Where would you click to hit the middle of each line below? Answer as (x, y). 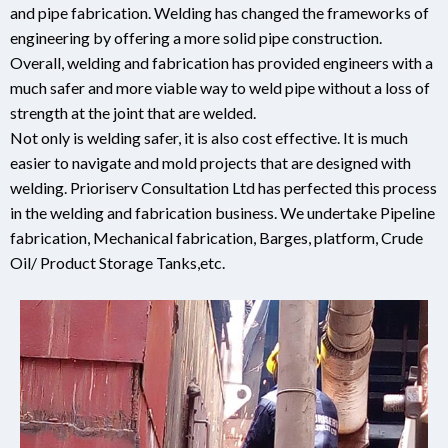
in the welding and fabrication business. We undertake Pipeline (222, 212)
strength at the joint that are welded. (133, 112)
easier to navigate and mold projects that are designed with (210, 162)
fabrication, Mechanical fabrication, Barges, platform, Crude (216, 237)
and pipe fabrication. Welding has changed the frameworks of (219, 12)
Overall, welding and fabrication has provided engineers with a (221, 62)
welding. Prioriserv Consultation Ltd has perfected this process (223, 187)
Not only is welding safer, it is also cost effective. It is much (209, 137)
